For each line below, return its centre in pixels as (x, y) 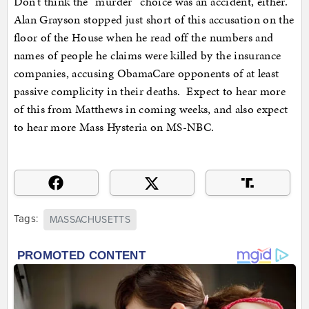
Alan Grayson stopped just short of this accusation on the (154, 20)
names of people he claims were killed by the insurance (147, 56)
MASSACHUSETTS (90, 219)
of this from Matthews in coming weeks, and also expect (151, 109)
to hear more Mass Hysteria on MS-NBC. (114, 127)
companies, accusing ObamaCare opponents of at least (146, 73)
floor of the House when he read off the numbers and (143, 38)
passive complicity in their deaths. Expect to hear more (150, 91)
